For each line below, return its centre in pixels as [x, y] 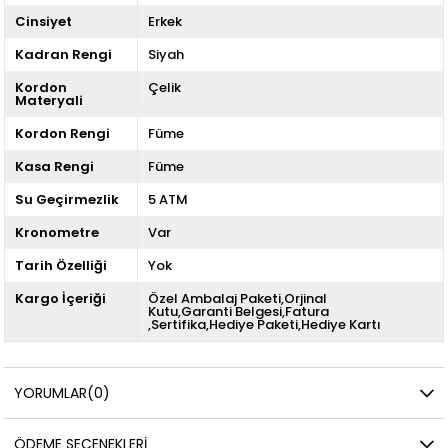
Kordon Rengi [63, 133]
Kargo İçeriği [61, 298]
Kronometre [57, 232]
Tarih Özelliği [61, 265]
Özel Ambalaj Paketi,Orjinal [237, 298]
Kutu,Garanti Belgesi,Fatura [238, 311]
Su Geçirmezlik [67, 199]
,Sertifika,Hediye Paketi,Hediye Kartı [264, 324]
